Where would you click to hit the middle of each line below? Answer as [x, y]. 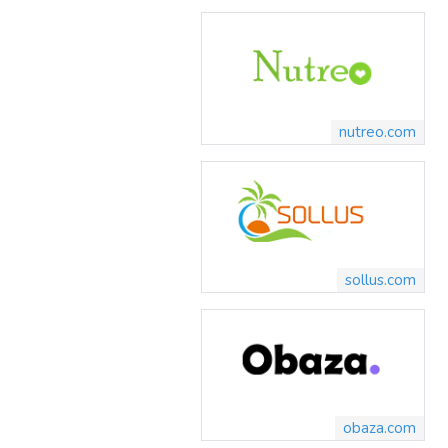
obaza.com [379, 428]
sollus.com [380, 279]
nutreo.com [377, 131]
